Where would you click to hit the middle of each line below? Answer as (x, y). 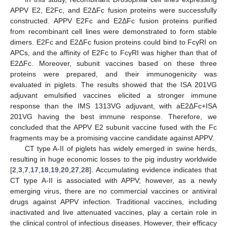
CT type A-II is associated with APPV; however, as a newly (113, 180)
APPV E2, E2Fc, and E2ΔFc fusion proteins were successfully (113, 10)
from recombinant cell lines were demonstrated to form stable (113, 31)
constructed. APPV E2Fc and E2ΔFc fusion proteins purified (113, 21)
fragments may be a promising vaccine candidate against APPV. (112, 138)
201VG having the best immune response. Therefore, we (113, 116)
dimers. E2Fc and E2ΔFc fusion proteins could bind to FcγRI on (113, 42)
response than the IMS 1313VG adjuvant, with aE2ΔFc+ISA (113, 106)
